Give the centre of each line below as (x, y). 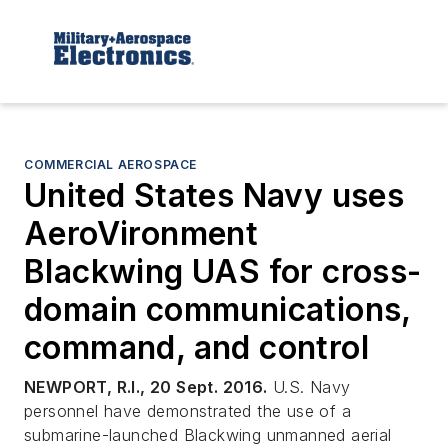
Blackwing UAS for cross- (223, 271)
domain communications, (217, 309)
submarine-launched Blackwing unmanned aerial (208, 434)
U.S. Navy (309, 386)
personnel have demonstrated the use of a (187, 410)
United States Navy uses (214, 195)
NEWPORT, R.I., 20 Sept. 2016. (146, 386)
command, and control (196, 347)
